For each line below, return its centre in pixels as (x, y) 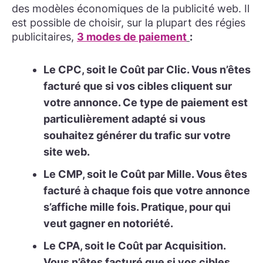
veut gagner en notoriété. (108, 223)
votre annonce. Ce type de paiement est (146, 102)
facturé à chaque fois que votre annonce (147, 190)
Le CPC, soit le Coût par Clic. (117, 69)
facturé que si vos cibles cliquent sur (138, 86)
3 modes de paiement (132, 36)
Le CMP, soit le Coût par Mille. (119, 174)
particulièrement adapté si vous (124, 119)
